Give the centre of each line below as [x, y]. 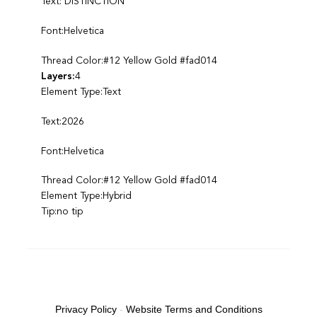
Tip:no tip [62, 212]
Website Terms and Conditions [194, 310]
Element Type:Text [81, 92]
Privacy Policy [86, 310]
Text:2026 [62, 121]
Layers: [58, 76]
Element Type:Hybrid [86, 196]
